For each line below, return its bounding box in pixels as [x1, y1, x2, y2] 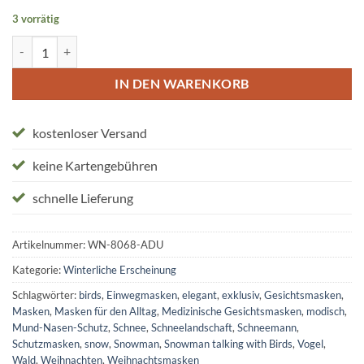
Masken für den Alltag [54, 304, 157, 318]
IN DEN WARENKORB [115, 76, 249, 92]
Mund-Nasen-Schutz [12, 320, 108, 334]
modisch [306, 304, 344, 318]
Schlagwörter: [12, 288, 79, 301]
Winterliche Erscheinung [63, 262, 176, 276]
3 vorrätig [12, 12, 59, 26]
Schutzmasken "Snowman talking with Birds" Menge [11, 37, 276, 51]
